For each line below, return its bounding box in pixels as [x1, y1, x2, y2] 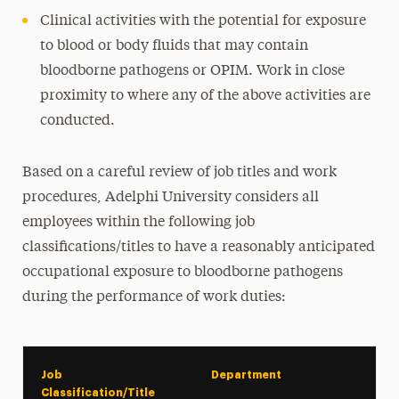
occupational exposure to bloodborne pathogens [21, 265, 343, 280]
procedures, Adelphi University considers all [21, 191, 319, 205]
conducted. [39, 114, 115, 128]
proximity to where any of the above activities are [39, 89, 370, 103]
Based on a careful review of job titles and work [21, 166, 337, 180]
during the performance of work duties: [21, 290, 286, 305]
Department [210, 370, 281, 380]
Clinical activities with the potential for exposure [39, 14, 366, 28]
